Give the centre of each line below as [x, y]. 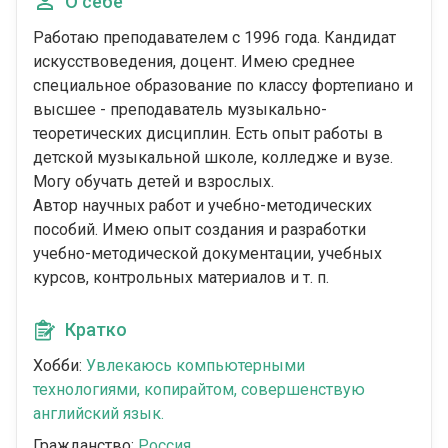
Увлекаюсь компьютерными [195, 366]
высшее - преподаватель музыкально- [180, 110]
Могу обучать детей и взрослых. [153, 182]
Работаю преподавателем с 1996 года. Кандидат [214, 38]
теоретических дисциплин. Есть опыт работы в [208, 134]
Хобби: [59, 366]
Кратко [96, 330]
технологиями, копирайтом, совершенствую [199, 390]
